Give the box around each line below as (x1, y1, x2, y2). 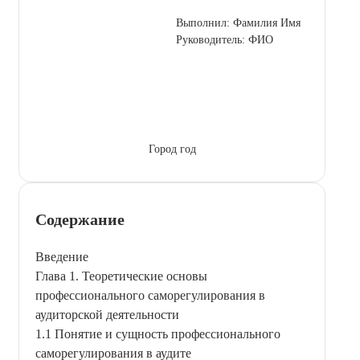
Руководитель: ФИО (176, 33, 273, 46)
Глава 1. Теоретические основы (35, 268, 207, 283)
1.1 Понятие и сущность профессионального (35, 326, 280, 341)
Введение (35, 249, 88, 264)
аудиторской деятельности (35, 307, 179, 321)
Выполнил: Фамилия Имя (176, 16, 301, 29)
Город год (148, 142, 196, 155)
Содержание (35, 210, 125, 228)
